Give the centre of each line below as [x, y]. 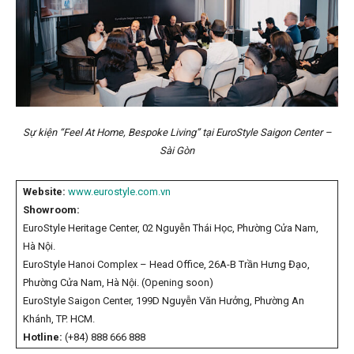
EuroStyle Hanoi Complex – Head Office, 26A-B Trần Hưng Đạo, [166, 265]
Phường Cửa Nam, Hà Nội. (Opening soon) [118, 283]
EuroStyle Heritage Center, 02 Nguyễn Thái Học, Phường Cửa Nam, [171, 228]
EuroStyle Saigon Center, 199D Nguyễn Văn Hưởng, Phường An [164, 301]
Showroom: [51, 210]
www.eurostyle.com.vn [119, 192]
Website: [44, 192]
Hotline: [43, 337]
